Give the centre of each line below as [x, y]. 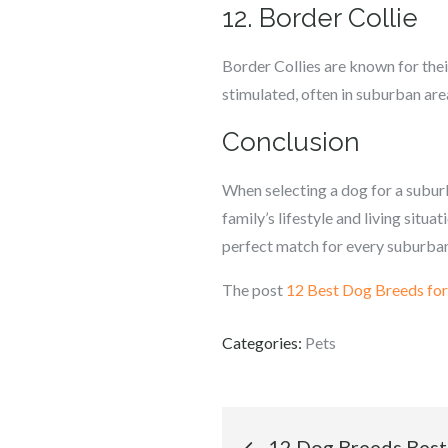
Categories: [263, 342]
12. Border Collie [320, 18]
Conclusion [291, 142]
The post [254, 289]
